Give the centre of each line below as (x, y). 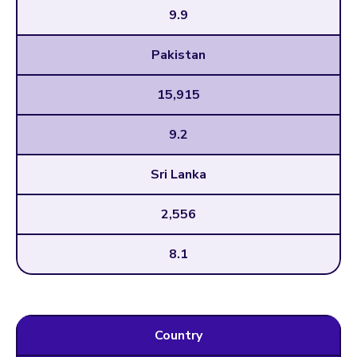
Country (178, 335)
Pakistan (178, 55)
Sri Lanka (178, 174)
